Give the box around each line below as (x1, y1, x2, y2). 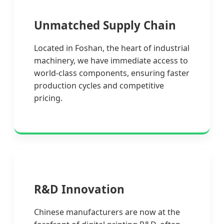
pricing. (34, 92, 62, 103)
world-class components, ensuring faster (34, 67, 189, 78)
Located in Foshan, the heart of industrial (34, 42, 189, 53)
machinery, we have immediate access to (34, 54, 188, 66)
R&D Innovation (34, 181, 124, 197)
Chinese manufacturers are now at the (34, 206, 180, 217)
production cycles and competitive (34, 79, 164, 91)
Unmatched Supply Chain (34, 17, 176, 33)
